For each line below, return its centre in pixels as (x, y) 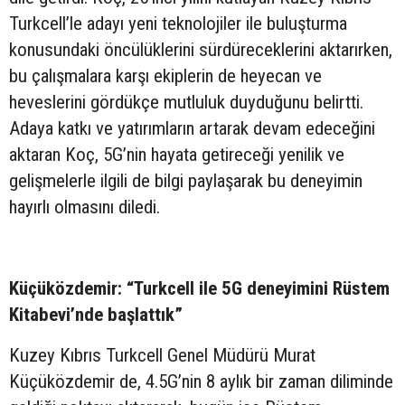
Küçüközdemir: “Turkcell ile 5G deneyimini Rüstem (199, 288)
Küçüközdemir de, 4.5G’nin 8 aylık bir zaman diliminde (201, 381)
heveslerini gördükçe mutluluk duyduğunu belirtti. (186, 102)
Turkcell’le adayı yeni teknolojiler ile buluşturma (178, 23)
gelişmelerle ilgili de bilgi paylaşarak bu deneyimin (186, 180)
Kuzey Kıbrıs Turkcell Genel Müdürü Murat (162, 355)
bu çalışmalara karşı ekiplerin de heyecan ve (165, 75)
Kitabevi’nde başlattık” (96, 314)
